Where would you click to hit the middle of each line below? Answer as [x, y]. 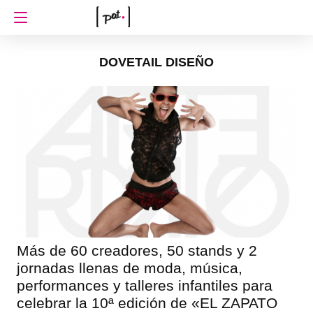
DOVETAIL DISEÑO [156, 62]
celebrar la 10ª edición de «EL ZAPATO [147, 303]
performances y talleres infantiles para [144, 285]
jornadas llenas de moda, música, [129, 268]
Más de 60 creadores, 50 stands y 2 [137, 250]
